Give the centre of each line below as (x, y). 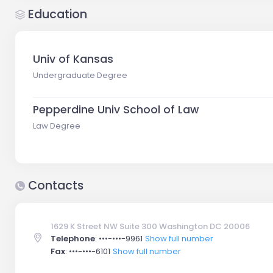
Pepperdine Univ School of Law (116, 109)
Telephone (73, 238)
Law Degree (57, 126)
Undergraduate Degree (80, 75)
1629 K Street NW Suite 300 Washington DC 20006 (151, 226)
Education (56, 14)
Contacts (54, 186)
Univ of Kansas (73, 59)
